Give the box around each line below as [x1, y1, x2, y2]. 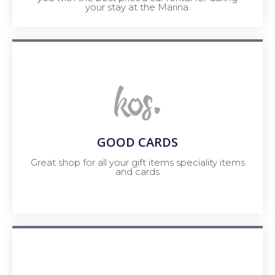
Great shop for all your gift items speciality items [30, 156, 245, 168]
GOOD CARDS [97, 133, 178, 150]
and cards [115, 165, 160, 177]
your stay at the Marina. [85, 1, 190, 14]
